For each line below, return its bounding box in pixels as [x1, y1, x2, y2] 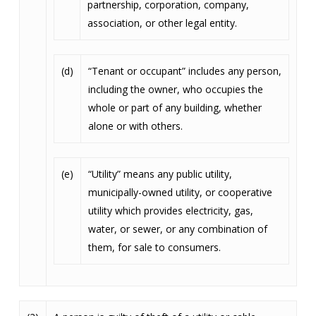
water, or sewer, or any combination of [87, 222, 267, 236]
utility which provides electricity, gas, [87, 204, 253, 217]
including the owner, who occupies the [87, 83, 263, 96]
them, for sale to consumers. [87, 241, 221, 254]
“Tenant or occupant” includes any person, [87, 64, 281, 78]
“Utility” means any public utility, [87, 167, 232, 181]
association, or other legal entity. [87, 16, 237, 30]
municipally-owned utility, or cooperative [87, 186, 272, 199]
